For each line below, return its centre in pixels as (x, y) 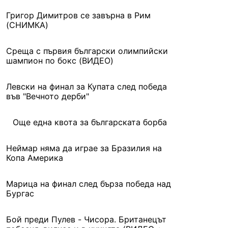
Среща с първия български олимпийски (87, 51)
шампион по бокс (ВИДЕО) (60, 61)
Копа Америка (35, 158)
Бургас (20, 193)
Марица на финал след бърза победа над (89, 184)
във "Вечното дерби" (48, 96)
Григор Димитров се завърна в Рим (78, 15)
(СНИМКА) (27, 25)
